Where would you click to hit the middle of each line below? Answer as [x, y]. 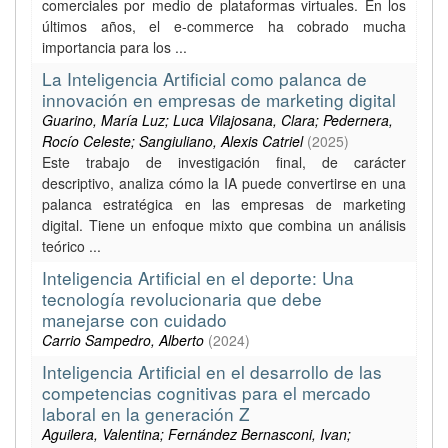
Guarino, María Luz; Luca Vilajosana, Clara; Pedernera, [217, 120]
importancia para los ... [114, 47]
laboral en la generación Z [146, 413]
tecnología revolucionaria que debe [182, 298]
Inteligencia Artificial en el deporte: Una [198, 277]
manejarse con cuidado [134, 319]
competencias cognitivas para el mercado [206, 392]
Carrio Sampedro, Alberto [123, 340]
